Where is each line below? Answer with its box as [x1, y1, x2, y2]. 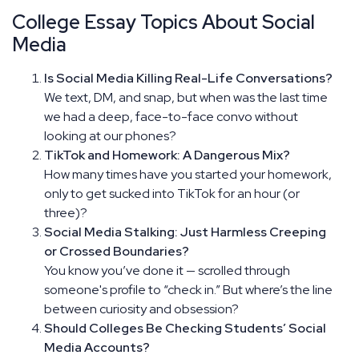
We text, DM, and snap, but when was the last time [44, 88, 328, 106]
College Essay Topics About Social [12, 9, 315, 34]
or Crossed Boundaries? [44, 242, 189, 260]
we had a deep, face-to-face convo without [44, 107, 298, 125]
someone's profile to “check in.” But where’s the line [44, 280, 333, 298]
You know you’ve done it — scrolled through [44, 261, 290, 279]
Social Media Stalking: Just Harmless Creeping [44, 223, 326, 240]
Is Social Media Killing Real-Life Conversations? [44, 69, 333, 87]
